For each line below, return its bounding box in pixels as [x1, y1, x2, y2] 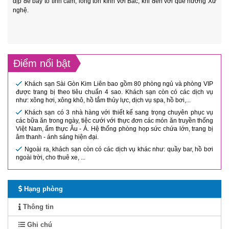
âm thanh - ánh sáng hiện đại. [16, 133, 99, 141]
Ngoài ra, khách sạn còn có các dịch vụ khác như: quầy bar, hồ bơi [25, 146, 213, 153]
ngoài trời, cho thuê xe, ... [16, 154, 85, 162]
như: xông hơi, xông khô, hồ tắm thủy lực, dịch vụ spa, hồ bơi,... [16, 97, 191, 104]
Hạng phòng [22, 185, 63, 193]
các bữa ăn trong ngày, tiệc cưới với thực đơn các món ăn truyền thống [16, 117, 213, 125]
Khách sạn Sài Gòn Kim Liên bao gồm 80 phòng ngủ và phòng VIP [25, 80, 213, 88]
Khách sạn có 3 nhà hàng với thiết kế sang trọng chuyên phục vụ [25, 109, 213, 117]
